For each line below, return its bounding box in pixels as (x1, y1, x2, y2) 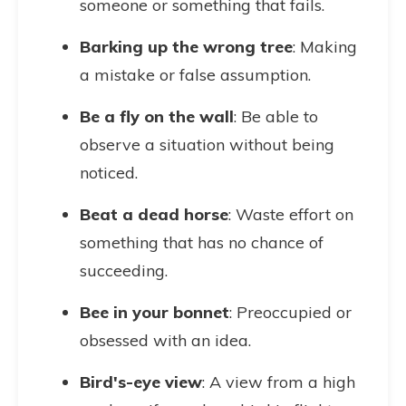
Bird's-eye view (80, 372, 202, 392)
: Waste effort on (228, 204, 353, 225)
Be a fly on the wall (80, 106, 234, 127)
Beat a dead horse (80, 204, 228, 225)
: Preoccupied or (229, 302, 352, 323)
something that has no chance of (80, 232, 324, 253)
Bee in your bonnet (80, 302, 229, 323)
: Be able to (234, 106, 318, 127)
